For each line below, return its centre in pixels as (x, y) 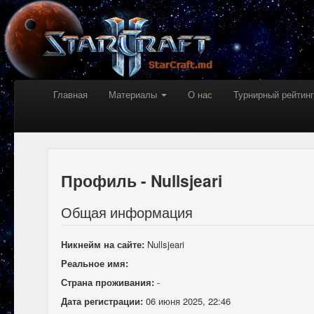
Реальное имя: (95, 263)
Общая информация (127, 212)
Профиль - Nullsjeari (142, 180)
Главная (70, 94)
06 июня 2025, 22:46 (187, 301)
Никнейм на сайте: (103, 244)
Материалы (134, 94)
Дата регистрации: (102, 301)
